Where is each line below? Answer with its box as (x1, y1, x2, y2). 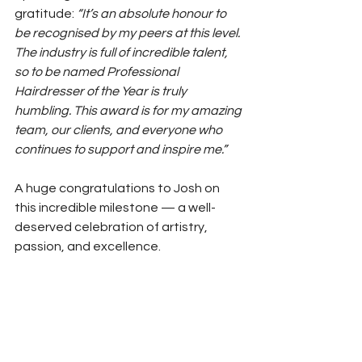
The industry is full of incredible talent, (15, 46, 230, 59)
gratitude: (15, 7, 77, 20)
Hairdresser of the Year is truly (15, 85, 189, 98)
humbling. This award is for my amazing (15, 104, 244, 117)
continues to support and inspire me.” (15, 143, 227, 156)
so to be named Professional (15, 65, 181, 78)
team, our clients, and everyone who (15, 124, 225, 137)
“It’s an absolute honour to (77, 7, 229, 20)
